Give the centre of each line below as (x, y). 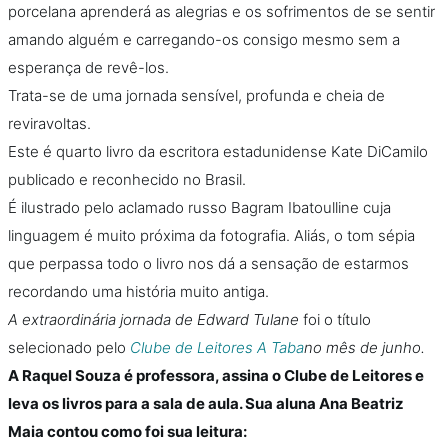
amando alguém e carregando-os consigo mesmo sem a (204, 39)
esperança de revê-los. (88, 67)
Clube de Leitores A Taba (217, 347)
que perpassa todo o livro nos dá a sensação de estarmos (208, 263)
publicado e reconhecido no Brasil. (127, 179)
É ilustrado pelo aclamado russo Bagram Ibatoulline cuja (199, 207)
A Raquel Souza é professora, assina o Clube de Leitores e (216, 375)
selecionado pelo (69, 347)
